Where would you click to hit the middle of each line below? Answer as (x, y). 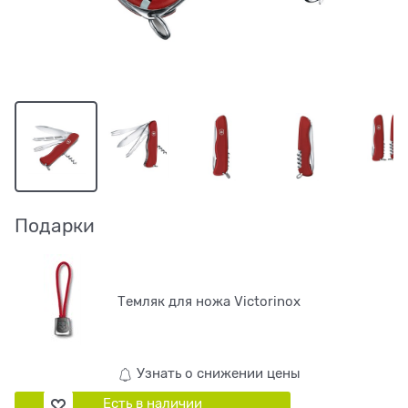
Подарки (55, 226)
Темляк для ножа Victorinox (209, 301)
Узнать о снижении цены (216, 374)
